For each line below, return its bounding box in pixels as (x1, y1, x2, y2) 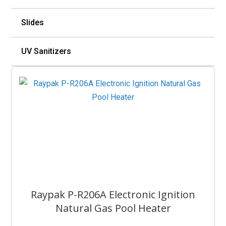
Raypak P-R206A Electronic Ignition (31, 188, 195, 201)
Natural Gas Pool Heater (55, 201, 171, 215)
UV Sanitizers (21, 46, 72, 56)
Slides (21, 18, 44, 27)
